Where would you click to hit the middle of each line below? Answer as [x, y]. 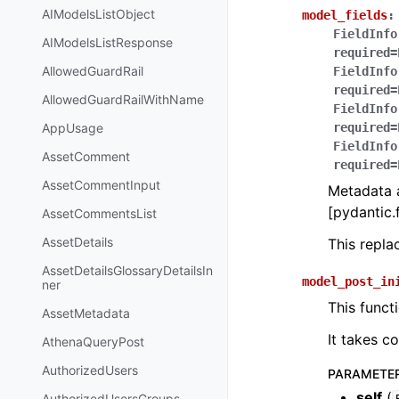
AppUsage [73, 127]
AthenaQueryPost [93, 341]
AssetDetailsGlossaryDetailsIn [127, 270]
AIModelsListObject [98, 13]
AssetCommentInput [101, 184]
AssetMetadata [86, 313]
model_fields [345, 15]
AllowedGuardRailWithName [123, 99]
